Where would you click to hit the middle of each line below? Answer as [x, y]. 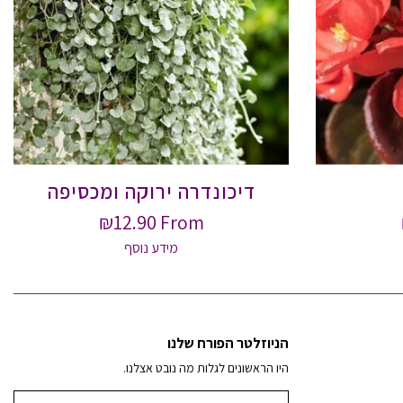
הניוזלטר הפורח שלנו [228, 342]
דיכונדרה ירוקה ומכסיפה [151, 191]
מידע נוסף [151, 247]
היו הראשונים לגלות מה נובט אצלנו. [206, 368]
